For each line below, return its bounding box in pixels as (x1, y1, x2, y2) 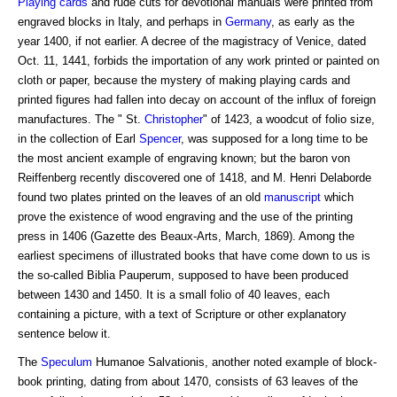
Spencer (139, 131, 181, 145)
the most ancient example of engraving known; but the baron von (18, 151, 350, 165)
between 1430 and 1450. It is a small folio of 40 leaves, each (18, 287, 330, 301)
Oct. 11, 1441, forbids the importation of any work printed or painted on (18, 53, 379, 67)
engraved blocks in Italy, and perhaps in (18, 14, 225, 28)
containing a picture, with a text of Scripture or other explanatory (18, 307, 346, 321)
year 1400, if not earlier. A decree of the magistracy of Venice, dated (18, 34, 366, 48)
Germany (225, 14, 271, 28)
